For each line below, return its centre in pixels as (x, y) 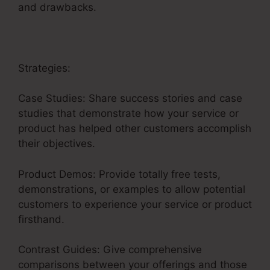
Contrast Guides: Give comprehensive (110, 250)
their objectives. (57, 144)
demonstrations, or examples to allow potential (132, 189)
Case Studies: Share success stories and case (130, 99)
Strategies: (44, 68)
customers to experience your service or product (135, 204)
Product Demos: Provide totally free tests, (119, 174)
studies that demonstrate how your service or (128, 114)
